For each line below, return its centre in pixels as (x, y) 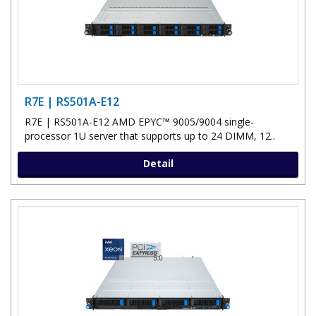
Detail (158, 163)
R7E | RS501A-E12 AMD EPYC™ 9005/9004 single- (139, 121)
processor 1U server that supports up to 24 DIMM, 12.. (150, 135)
